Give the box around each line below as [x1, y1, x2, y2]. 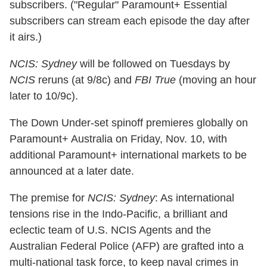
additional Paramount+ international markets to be [10, 148, 247, 161]
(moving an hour [176, 73, 256, 86]
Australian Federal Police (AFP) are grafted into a [10, 240, 244, 252]
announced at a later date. [10, 164, 134, 177]
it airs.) [10, 30, 42, 43]
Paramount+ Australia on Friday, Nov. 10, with [10, 132, 227, 145]
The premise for [10, 191, 88, 204]
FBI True [135, 73, 176, 86]
